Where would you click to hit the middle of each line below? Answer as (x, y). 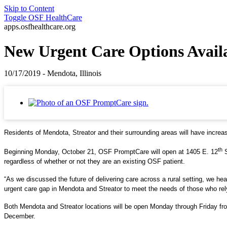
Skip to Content (29, 8)
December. (20, 216)
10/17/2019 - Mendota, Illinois (53, 73)
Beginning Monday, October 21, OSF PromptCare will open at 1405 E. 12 (111, 152)
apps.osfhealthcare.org (40, 27)
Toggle (15, 17)
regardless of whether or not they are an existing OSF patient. (94, 161)
